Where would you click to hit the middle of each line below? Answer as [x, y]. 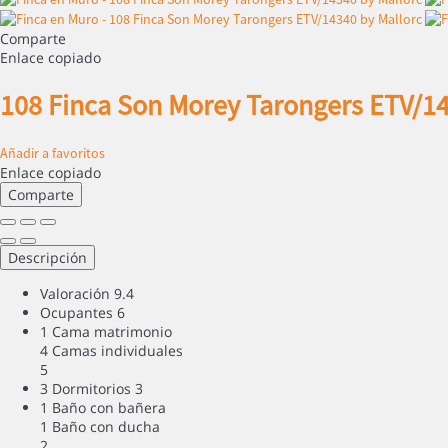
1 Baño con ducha [100, 426]
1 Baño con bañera [103, 407]
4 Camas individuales [111, 350]
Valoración [75, 293]
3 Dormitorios [85, 388]
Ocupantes [76, 312]
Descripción [47, 257]
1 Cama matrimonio [106, 331]
